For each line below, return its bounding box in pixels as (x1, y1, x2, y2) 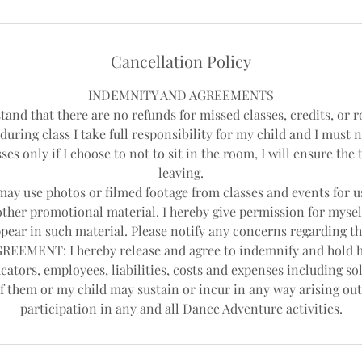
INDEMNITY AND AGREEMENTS (88, 86, 274, 104)
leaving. (158, 164, 204, 182)
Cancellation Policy (111, 50, 251, 73)
